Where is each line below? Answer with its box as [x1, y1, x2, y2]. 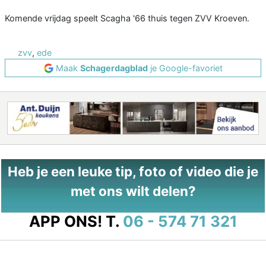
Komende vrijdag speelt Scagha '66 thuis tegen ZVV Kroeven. [5, 13, 249, 24]
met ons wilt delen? [70, 183, 196, 199]
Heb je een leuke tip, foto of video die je [8, 163, 258, 180]
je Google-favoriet [147, 63, 223, 74]
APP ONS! [28, 212, 102, 231]
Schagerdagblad [80, 63, 148, 74]
